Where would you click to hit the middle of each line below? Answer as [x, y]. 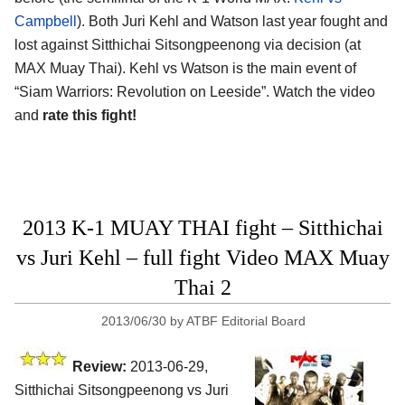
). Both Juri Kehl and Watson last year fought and [232, 22]
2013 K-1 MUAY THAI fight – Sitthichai [202, 228]
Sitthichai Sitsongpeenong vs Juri [122, 391]
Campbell [46, 22]
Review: [99, 367]
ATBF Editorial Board [246, 321]
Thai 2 [202, 288]
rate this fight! [89, 116]
